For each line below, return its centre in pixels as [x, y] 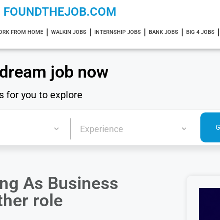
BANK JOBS [163, 32]
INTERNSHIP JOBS [117, 32]
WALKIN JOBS [69, 32]
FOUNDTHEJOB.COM [60, 12]
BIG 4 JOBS [200, 32]
